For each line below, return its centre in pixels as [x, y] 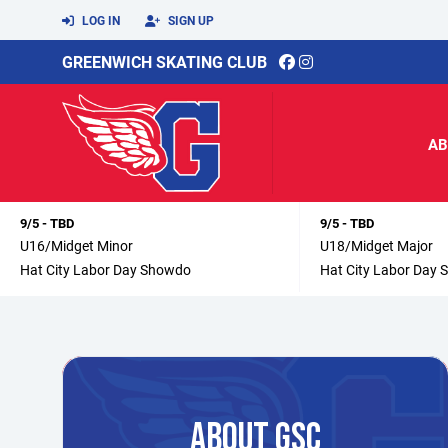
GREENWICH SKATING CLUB [164, 61]
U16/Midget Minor [76, 245]
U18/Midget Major [376, 245]
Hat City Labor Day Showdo [105, 269]
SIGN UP [189, 20]
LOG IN [99, 20]
